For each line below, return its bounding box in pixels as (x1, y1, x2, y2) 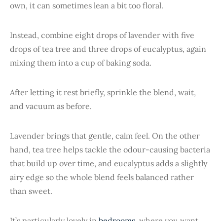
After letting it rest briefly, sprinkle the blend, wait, (10, 87, 196, 97)
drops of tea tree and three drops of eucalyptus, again (10, 43, 206, 54)
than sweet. (10, 185, 52, 196)
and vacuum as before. (10, 101, 92, 111)
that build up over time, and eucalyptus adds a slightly (10, 158, 207, 168)
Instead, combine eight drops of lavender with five (10, 30, 194, 40)
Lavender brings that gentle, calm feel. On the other (10, 130, 200, 141)
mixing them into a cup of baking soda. (10, 57, 151, 68)
